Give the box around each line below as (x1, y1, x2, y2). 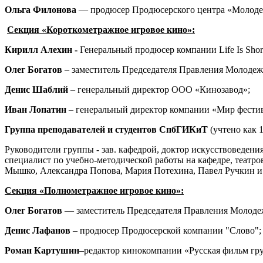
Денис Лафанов (5, 225, 70, 235)
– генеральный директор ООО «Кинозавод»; (68, 84, 250, 95)
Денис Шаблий (5, 84, 68, 95)
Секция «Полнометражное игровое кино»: (5, 185, 184, 195)
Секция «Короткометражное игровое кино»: (7, 24, 195, 35)
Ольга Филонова (5, 4, 79, 15)
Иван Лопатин (5, 104, 69, 114)
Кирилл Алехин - (5, 44, 80, 55)
